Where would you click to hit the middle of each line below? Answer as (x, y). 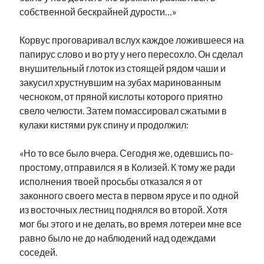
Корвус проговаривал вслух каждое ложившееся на (132, 40)
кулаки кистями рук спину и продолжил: (104, 125)
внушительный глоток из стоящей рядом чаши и (123, 68)
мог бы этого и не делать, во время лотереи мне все (131, 224)
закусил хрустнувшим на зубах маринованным (121, 82)
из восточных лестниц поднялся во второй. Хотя (124, 209)
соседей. (39, 252)
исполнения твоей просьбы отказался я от (111, 181)
